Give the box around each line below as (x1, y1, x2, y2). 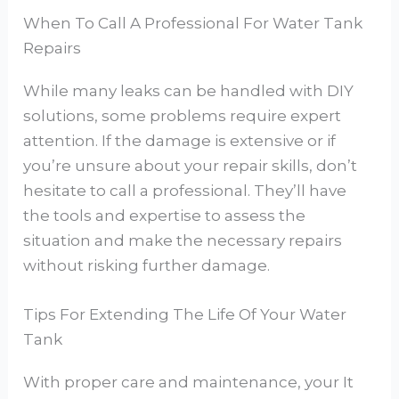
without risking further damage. (23, 256, 271, 275)
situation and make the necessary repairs (23, 232, 343, 250)
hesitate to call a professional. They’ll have (23, 182, 347, 200)
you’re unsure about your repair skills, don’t (23, 157, 358, 175)
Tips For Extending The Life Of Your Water (23, 305, 347, 324)
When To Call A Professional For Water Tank (23, 14, 363, 33)
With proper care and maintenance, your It (23, 373, 354, 392)
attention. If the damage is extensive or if (23, 132, 337, 151)
